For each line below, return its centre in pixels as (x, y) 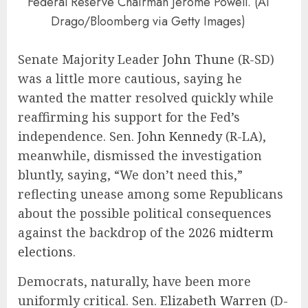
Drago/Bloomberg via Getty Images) (148, 22)
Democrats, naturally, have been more (134, 282)
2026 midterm (231, 233)
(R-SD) (254, 59)
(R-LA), (244, 136)
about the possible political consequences (145, 213)
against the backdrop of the (103, 233)
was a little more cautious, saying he (130, 79)
